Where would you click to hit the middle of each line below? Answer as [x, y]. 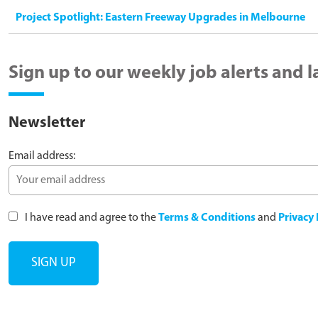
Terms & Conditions [207, 218]
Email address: [42, 156]
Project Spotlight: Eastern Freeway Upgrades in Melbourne [160, 17]
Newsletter [47, 123]
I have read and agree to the [91, 218]
